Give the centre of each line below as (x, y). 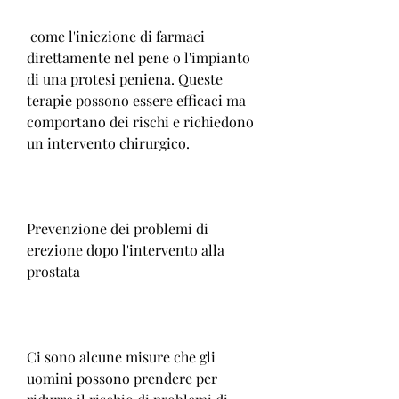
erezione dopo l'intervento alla (126, 249)
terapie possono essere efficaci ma (136, 100)
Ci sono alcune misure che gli (121, 356)
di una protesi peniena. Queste (125, 78)
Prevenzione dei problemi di (118, 228)
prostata (53, 271)
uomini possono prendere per (122, 378)
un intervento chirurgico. (108, 142)
